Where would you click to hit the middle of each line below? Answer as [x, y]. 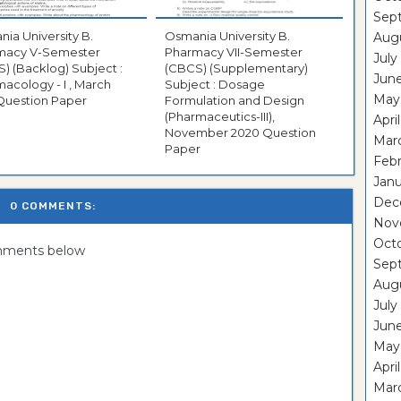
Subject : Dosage [214, 85]
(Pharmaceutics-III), [219, 117]
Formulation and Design [234, 101]
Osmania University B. [227, 36]
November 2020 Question [240, 133]
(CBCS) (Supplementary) [236, 68]
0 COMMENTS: [53, 206]
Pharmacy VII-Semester [233, 52]
